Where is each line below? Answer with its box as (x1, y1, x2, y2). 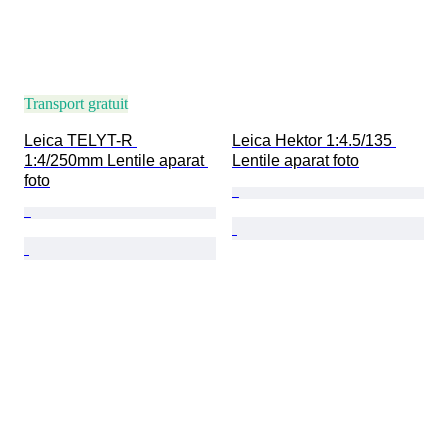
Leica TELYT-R (24, 132, 137, 150)
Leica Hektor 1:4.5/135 (232, 132, 396, 150)
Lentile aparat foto (232, 152, 359, 170)
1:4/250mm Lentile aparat (24, 152, 208, 170)
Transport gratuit (24, 95, 128, 113)
